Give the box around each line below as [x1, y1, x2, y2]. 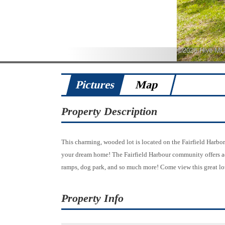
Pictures [74, 78, 117, 91]
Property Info [61, 192, 124, 204]
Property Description [61, 105, 157, 118]
